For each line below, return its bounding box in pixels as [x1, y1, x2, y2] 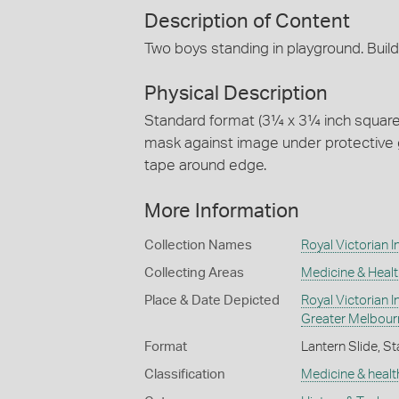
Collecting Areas [144, 265, 244, 280]
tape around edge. [144, 158, 266, 173]
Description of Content [144, 11, 350, 31]
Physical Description [144, 84, 328, 103]
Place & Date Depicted [144, 293, 280, 307]
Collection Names [144, 238, 252, 252]
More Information [144, 200, 299, 221]
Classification [144, 367, 225, 381]
